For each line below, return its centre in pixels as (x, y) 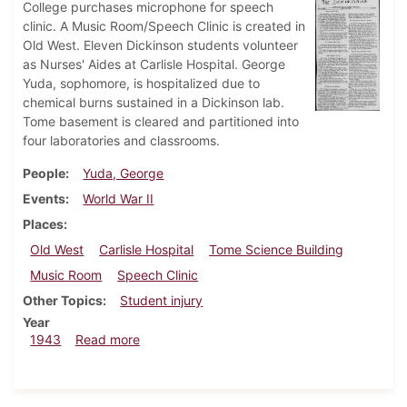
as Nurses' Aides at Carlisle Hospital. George (154, 65)
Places (43, 224)
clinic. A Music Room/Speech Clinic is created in (164, 26)
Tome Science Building (276, 250)
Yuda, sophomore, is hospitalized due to (141, 84)
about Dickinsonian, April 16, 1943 (240, 339)
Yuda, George (124, 174)
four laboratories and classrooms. (121, 141)
